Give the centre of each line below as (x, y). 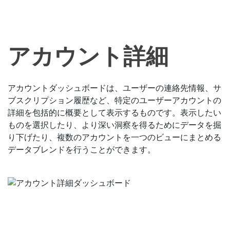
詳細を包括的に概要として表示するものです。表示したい (114, 113)
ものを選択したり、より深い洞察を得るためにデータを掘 (114, 125)
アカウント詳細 (88, 57)
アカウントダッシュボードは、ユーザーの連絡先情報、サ (114, 88)
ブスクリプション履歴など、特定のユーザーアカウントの (114, 101)
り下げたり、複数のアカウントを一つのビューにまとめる (114, 138)
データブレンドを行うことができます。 (82, 150)
